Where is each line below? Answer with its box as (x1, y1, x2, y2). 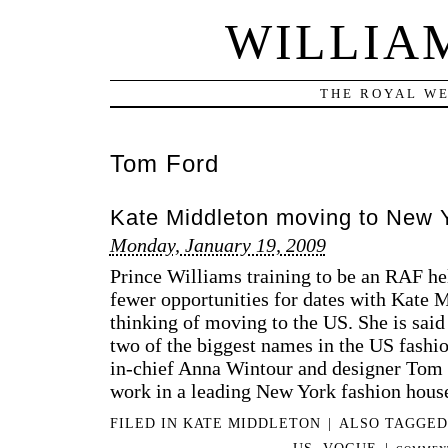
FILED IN (109, 414, 183, 431)
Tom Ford (109, 151, 219, 178)
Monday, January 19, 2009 (109, 234, 326, 257)
